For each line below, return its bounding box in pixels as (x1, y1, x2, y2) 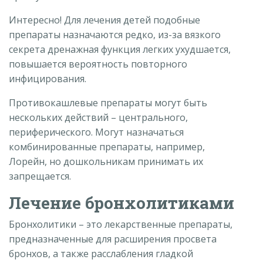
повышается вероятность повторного (9, 57, 187, 70)
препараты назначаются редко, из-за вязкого (9, 28, 221, 41)
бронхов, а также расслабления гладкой (9, 247, 193, 260)
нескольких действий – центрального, (9, 110, 188, 124)
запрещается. (9, 169, 71, 183)
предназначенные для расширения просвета (9, 232, 217, 245)
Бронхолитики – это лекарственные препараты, (9, 217, 232, 231)
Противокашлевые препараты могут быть (9, 96, 207, 109)
